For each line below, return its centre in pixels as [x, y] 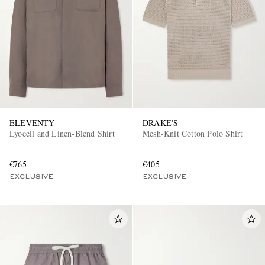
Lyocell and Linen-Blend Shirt [62, 134]
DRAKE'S [161, 123]
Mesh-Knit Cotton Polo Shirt [193, 134]
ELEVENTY [32, 123]
